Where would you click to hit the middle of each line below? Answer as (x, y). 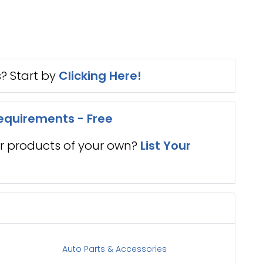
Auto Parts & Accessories (115, 249)
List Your (165, 146)
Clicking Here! (100, 76)
